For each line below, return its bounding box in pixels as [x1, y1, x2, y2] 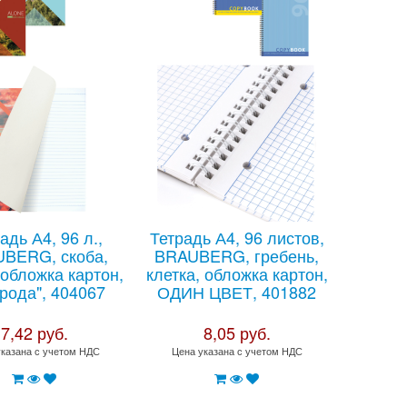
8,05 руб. [203, 321, 271, 344]
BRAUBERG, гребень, [154, 243, 320, 267]
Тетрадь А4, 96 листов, [149, 225, 324, 249]
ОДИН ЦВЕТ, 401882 [157, 280, 317, 303]
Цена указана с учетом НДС [171, 343, 303, 358]
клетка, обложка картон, [145, 262, 328, 285]
